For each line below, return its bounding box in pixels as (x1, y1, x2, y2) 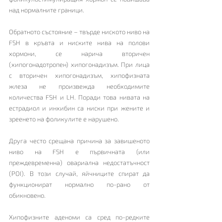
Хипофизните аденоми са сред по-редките (9, 213, 150, 221)
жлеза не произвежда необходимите (9, 82, 150, 90)
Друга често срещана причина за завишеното (9, 136, 150, 145)
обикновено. (9, 191, 47, 199)
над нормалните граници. (9, 5, 84, 14)
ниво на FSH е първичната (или (9, 147, 150, 156)
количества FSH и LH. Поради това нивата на (9, 93, 150, 101)
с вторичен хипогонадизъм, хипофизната (9, 71, 150, 79)
